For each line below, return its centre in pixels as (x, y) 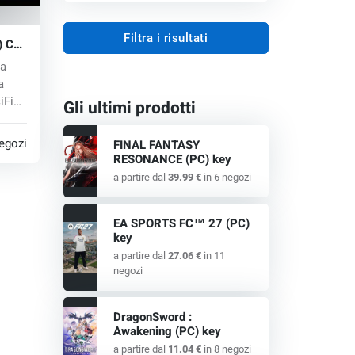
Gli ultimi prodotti (129, 109)
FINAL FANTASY (156, 145)
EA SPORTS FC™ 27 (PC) (181, 224)
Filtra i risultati (166, 38)
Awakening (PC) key (167, 332)
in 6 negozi (226, 177)
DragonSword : (152, 317)
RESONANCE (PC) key (172, 160)
